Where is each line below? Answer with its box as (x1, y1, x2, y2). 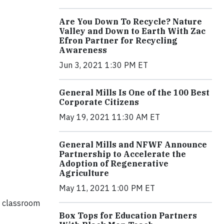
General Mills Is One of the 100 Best (59, 87, 209, 97)
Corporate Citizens (59, 96, 139, 107)
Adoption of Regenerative (59, 158, 168, 168)
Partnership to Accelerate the (59, 148, 186, 159)
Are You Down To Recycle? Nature (59, 16, 202, 26)
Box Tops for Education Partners (59, 210, 197, 220)
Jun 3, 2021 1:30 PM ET (59, 59, 148, 70)
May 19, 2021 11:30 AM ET (59, 111, 160, 122)
